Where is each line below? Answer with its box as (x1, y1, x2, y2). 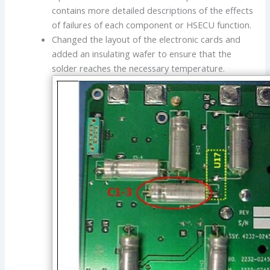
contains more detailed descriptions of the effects (52, 4, 254, 16)
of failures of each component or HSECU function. (52, 18, 252, 31)
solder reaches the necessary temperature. (52, 61, 225, 74)
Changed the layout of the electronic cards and (52, 33, 241, 45)
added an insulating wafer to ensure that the (52, 47, 232, 60)
